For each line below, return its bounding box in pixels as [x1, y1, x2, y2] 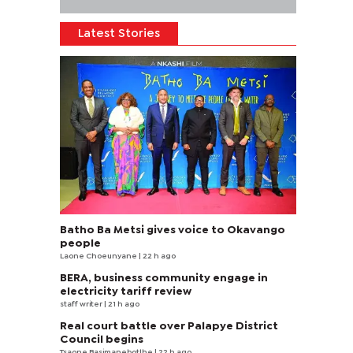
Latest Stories [78, 29, 160, 39]
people [60, 239, 101, 248]
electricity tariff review [60, 287, 191, 296]
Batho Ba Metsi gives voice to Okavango [60, 225, 285, 235]
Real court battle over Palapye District [60, 321, 278, 331]
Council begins [60, 335, 143, 344]
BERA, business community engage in [60, 273, 268, 283]
